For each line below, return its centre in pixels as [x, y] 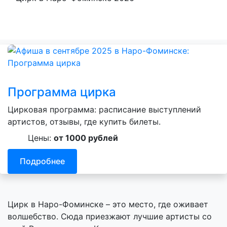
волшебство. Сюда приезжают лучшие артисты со [110, 217]
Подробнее [42, 161]
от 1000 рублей [86, 138]
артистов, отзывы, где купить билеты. [84, 121]
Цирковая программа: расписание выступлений [104, 109]
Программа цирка [62, 92]
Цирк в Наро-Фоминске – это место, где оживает [108, 204]
